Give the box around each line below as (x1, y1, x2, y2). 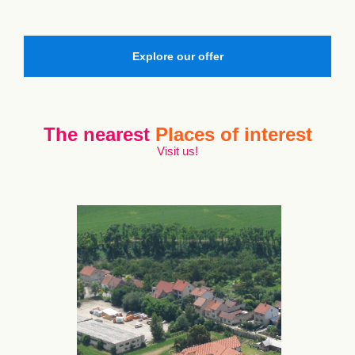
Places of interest (155, 124, 312, 145)
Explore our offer (132, 50, 223, 63)
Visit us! (157, 144, 198, 158)
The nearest (43, 124, 155, 145)
